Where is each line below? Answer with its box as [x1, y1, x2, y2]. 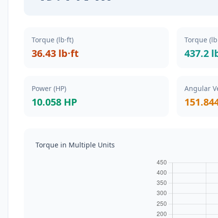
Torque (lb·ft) [32, 35, 73, 44]
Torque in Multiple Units [36, 140, 115, 149]
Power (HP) [32, 84, 66, 93]
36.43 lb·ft [32, 47, 79, 60]
